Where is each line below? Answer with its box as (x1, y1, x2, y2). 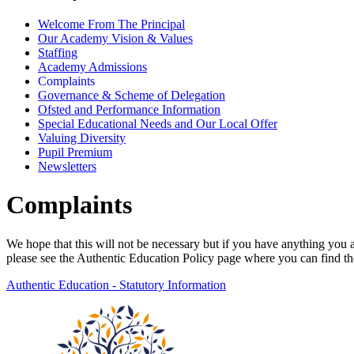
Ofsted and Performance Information (38, 102, 220, 116)
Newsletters (38, 159, 96, 173)
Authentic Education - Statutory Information (6, 277, 226, 292)
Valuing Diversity (38, 130, 126, 145)
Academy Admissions (38, 59, 147, 73)
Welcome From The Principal (38, 17, 185, 31)
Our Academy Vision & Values (38, 31, 193, 45)
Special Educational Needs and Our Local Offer (38, 116, 277, 130)
